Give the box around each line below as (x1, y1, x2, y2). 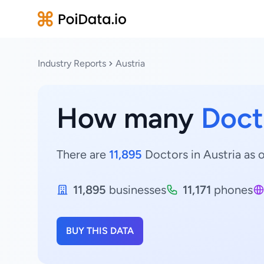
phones (211, 183, 253, 197)
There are (57, 147, 109, 161)
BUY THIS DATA (66, 225, 134, 236)
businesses (106, 183, 166, 197)
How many (57, 101, 201, 135)
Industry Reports (38, 58, 106, 69)
